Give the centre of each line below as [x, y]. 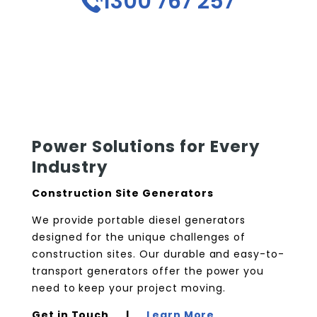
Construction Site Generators [122, 193]
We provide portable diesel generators [139, 220]
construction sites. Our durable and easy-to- [158, 254]
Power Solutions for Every [146, 146]
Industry [70, 167]
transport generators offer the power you [148, 271]
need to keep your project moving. [128, 288]
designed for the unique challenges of [139, 237]
